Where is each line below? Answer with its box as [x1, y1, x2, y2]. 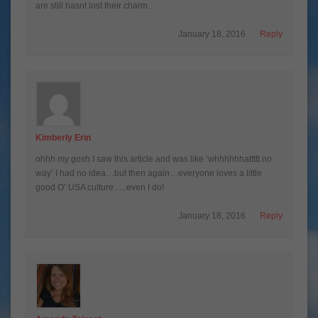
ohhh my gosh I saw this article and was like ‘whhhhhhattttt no [35, 153, 272, 164]
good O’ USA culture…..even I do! [35, 182, 164, 192]
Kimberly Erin [35, 132, 91, 143]
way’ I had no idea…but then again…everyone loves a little [35, 168, 262, 178]
